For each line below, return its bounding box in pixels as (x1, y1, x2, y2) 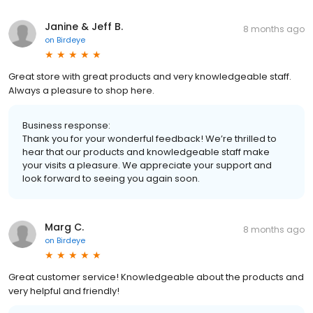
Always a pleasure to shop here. (8, 83, 154, 97)
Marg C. (45, 219, 84, 234)
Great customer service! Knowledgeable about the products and (8, 270, 304, 284)
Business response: (22, 118, 110, 132)
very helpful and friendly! (8, 284, 119, 298)
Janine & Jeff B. (45, 19, 123, 34)
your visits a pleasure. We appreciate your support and (22, 158, 272, 172)
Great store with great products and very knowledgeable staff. (8, 69, 291, 83)
